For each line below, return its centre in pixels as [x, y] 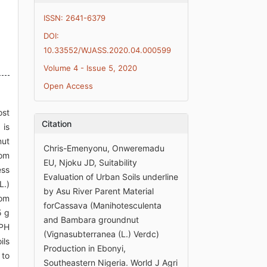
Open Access [69, 86]
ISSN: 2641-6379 [75, 18]
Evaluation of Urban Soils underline [111, 176]
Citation [57, 123]
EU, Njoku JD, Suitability [91, 162]
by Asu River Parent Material [99, 191]
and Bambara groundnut [91, 219]
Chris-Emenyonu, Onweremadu [104, 148]
